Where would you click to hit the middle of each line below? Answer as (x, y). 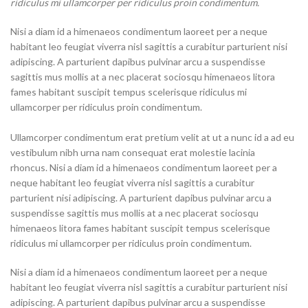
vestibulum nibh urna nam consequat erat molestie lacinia (133, 152)
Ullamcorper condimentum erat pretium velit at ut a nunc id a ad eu (152, 137)
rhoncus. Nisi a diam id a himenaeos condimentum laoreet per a (144, 167)
